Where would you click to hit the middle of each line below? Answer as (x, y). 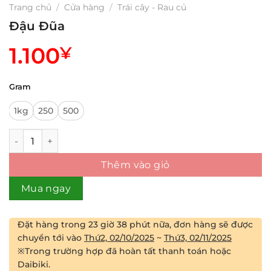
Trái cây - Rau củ (152, 8)
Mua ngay (46, 189)
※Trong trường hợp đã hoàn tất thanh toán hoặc (124, 251)
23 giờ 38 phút (119, 225)
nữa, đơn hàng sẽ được (202, 225)
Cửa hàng (85, 8)
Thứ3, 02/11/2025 (198, 238)
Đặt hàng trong (53, 225)
